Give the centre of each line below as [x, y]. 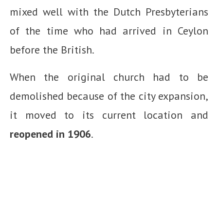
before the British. [52, 49]
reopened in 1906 [50, 134]
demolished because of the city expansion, [109, 96]
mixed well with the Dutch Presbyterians [109, 11]
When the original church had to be [109, 77]
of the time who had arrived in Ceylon [109, 30]
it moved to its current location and [109, 115]
